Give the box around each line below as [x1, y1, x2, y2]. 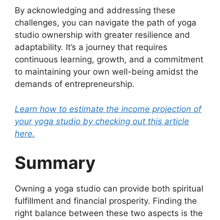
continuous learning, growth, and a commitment [15, 55, 203, 65]
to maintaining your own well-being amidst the [15, 67, 198, 77]
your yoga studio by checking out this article [15, 116, 189, 126]
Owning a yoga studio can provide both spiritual [15, 184, 203, 194]
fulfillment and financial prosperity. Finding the [15, 196, 197, 206]
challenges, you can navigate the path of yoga [15, 18, 196, 28]
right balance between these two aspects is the [15, 208, 203, 219]
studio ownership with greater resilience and [15, 30, 190, 40]
